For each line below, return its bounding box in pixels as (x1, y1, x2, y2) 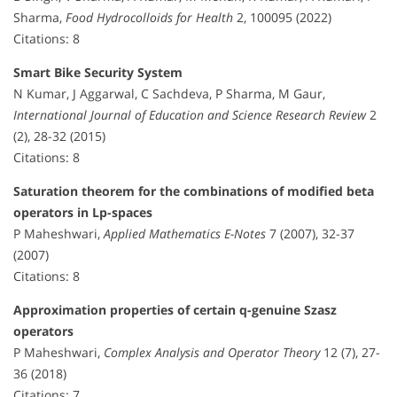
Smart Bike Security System (13, 63, 183, 81)
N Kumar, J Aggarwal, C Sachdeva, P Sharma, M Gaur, (13, 84, 325, 102)
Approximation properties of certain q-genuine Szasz (13, 300, 337, 318)
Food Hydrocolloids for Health (66, 8, 233, 26)
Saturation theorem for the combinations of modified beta (13, 182, 374, 199)
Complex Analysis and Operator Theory (104, 343, 320, 361)
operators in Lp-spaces (13, 203, 152, 221)
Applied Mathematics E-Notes (104, 224, 266, 242)
